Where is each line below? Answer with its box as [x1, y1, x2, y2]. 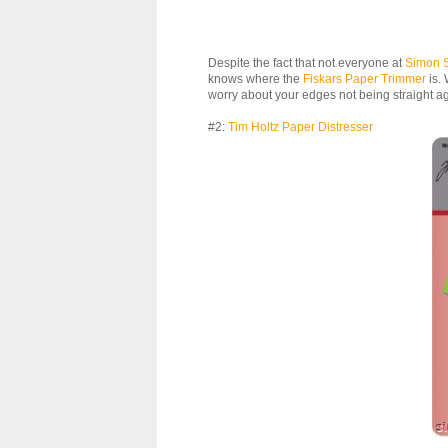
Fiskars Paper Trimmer [303, 71, 426, 86]
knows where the [208, 71, 303, 86]
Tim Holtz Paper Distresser [228, 119, 373, 134]
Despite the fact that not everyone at [208, 55, 405, 70]
